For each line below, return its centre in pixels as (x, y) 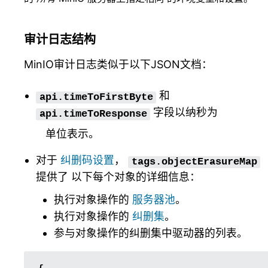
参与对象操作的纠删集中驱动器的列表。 (151, 233)
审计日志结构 (60, 40)
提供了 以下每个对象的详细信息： (118, 177)
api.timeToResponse (93, 114)
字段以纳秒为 (184, 112)
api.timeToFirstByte (96, 97)
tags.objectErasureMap (194, 162)
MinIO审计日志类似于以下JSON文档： (118, 65)
